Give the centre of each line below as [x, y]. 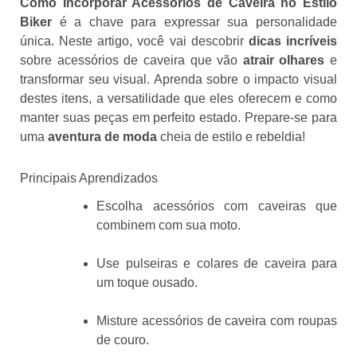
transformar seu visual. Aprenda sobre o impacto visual [178, 80]
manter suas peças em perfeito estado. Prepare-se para [178, 118]
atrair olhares [284, 61]
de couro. [123, 340]
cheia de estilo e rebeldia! [231, 137]
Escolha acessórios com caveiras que [217, 206]
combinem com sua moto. [169, 226]
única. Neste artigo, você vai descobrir [134, 41]
